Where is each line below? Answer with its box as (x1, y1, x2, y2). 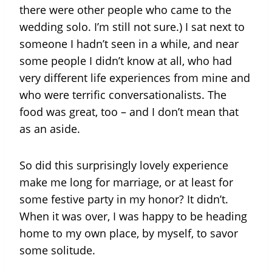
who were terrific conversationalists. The (19, 87, 226, 102)
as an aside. (19, 121, 80, 136)
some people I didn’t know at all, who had (19, 53, 232, 68)
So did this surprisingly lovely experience (19, 158, 228, 172)
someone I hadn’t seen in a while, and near (19, 36, 239, 51)
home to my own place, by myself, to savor (19, 226, 238, 240)
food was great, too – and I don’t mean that (19, 104, 239, 119)
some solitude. (19, 243, 95, 257)
